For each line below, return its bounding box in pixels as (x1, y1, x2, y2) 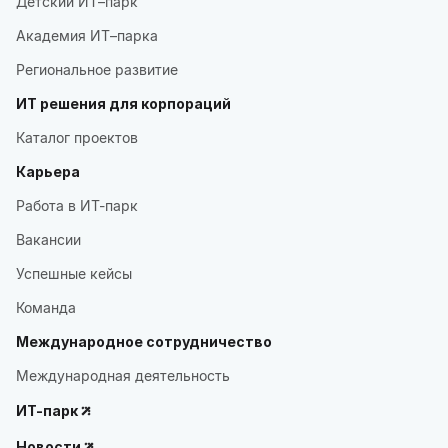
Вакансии (16, 231, 81, 248)
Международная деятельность (16, 367, 230, 384)
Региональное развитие (16, 61, 178, 78)
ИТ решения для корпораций (16, 95, 231, 112)
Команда (16, 299, 76, 316)
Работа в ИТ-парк (16, 197, 138, 214)
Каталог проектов (16, 129, 138, 146)
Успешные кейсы (16, 265, 132, 282)
